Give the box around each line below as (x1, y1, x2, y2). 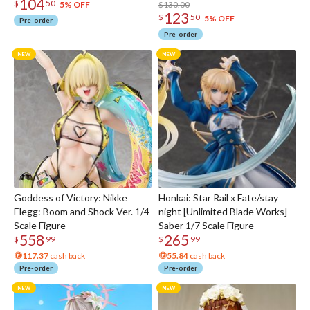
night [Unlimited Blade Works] (158, 206, 287, 218)
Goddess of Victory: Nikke (14, 192, 127, 204)
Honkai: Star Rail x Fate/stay (158, 192, 278, 204)
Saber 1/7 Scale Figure (158, 219, 254, 232)
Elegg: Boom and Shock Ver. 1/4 (14, 206, 149, 218)
